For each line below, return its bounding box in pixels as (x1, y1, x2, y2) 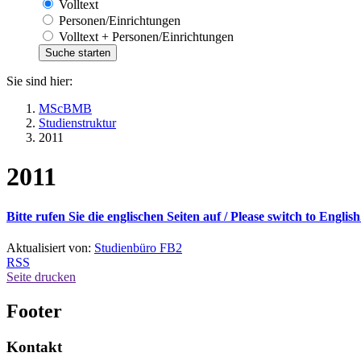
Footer (6, 300, 62, 322)
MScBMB (39, 101, 92, 115)
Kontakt (6, 338, 62, 355)
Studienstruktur (39, 115, 116, 130)
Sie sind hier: (6, 73, 73, 88)
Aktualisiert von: (6, 240, 94, 255)
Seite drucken (6, 269, 76, 284)
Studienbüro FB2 (94, 240, 182, 255)
